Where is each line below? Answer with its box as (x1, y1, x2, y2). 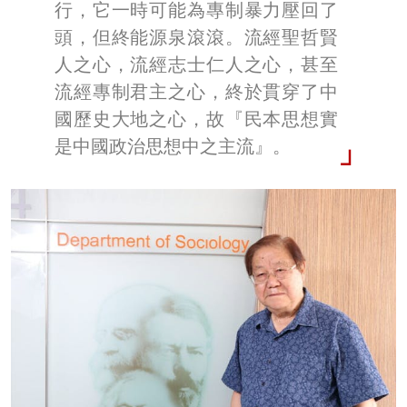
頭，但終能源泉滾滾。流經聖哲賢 (55, 25, 338, 48)
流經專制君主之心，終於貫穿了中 (55, 80, 338, 103)
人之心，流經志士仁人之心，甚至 (55, 53, 338, 75)
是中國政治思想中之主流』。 (55, 134, 291, 157)
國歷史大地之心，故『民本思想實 (55, 107, 338, 130)
